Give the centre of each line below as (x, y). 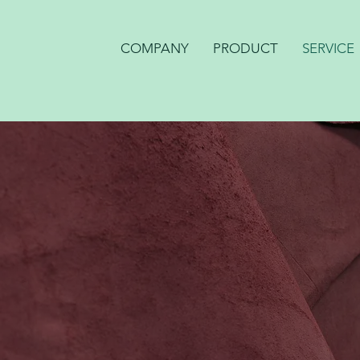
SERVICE (328, 48)
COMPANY (155, 48)
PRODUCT (245, 48)
